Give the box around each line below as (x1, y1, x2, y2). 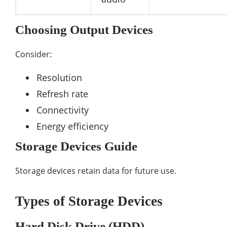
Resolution (36, 71, 82, 84)
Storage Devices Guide (15, 139, 137, 153)
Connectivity (36, 103, 89, 116)
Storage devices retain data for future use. (15, 165, 176, 176)
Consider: (15, 48, 52, 60)
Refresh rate (36, 87, 88, 100)
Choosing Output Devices (15, 22, 153, 36)
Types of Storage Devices (15, 193, 163, 209)
